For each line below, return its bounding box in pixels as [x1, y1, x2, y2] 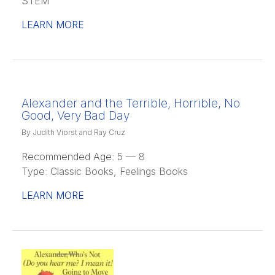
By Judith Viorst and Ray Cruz [21, 127, 125, 137]
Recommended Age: [21, 150, 114, 163]
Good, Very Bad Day [21, 108, 130, 123]
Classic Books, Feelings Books [47, 165, 188, 177]
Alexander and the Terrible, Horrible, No [21, 96, 240, 110]
